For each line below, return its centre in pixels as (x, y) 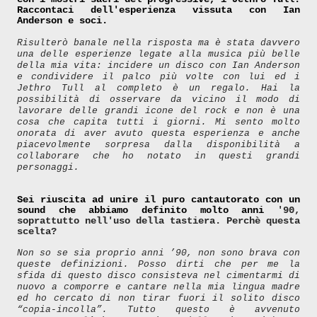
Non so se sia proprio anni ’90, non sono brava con (158, 253)
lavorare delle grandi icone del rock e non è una (158, 110)
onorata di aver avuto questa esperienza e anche (158, 133)
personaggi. (48, 167)
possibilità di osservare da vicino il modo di (158, 99)
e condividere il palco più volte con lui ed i (158, 76)
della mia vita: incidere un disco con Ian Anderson (158, 65)
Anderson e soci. (62, 20)
